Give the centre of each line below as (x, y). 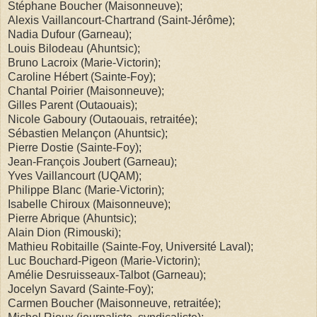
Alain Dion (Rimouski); (64, 232)
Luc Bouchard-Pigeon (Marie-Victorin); (104, 260)
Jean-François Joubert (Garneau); (92, 161)
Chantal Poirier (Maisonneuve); (86, 91)
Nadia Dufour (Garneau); (70, 34)
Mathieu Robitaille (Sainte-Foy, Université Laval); (131, 246)
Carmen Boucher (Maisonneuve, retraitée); (114, 303)
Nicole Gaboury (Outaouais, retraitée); (103, 119)
